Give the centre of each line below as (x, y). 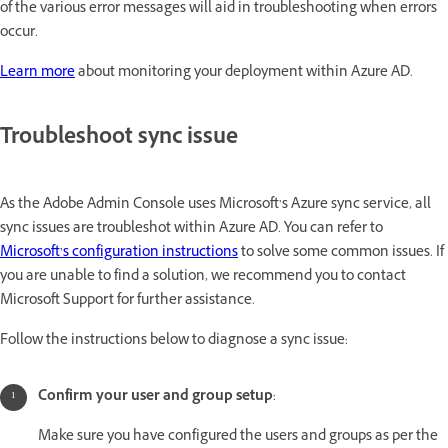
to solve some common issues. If (341, 253)
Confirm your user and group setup (155, 397)
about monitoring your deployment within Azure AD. (244, 74)
